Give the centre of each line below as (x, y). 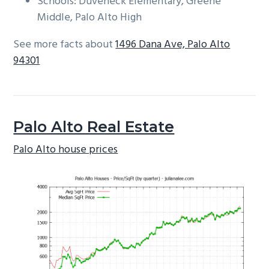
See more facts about (65, 45)
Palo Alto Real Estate (94, 127)
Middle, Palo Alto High (90, 18)
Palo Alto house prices (66, 150)
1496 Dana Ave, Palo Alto (173, 45)
